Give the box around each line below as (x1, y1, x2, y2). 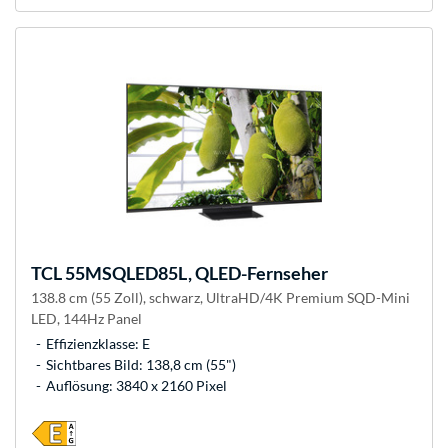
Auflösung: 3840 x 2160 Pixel (46, 377, 227, 395)
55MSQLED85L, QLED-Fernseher (62, 262, 328, 285)
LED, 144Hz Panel (31, 310, 142, 328)
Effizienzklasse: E (46, 335, 150, 353)
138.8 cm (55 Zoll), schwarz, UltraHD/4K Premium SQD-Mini (31, 289, 410, 307)
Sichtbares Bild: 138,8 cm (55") (46, 356, 236, 374)
